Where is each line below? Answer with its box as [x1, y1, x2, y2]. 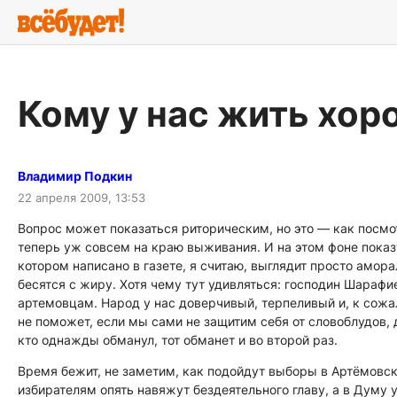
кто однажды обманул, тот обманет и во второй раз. [18, 331, 338, 347]
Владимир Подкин [18, 167, 132, 183]
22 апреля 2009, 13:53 [18, 190, 145, 205]
